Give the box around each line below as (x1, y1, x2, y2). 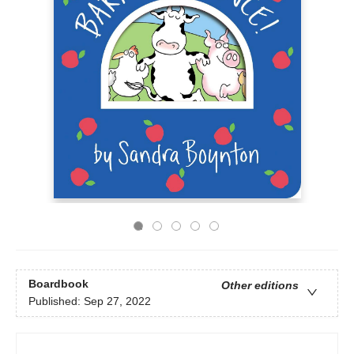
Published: (28, 295, 84, 308)
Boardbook (28, 277, 88, 291)
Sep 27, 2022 (84, 295, 151, 308)
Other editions (221, 279, 299, 292)
